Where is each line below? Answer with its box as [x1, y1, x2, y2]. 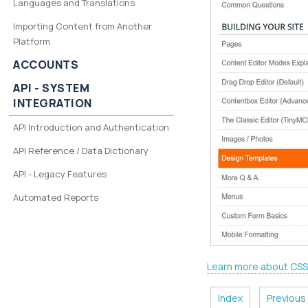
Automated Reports [13, 191, 99, 203]
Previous [267, 291, 307, 305]
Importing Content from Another [13, 20, 153, 32]
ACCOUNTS [13, 57, 79, 72]
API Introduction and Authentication [13, 121, 170, 133]
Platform [13, 35, 51, 47]
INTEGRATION [13, 96, 92, 111]
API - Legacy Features [13, 168, 107, 180]
